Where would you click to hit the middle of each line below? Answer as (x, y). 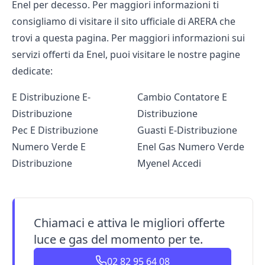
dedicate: (32, 71)
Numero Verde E (49, 146)
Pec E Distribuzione (55, 130)
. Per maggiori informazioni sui (176, 38)
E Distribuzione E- (51, 97)
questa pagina (75, 38)
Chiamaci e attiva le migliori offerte (129, 222)
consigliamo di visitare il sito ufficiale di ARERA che (124, 21)
